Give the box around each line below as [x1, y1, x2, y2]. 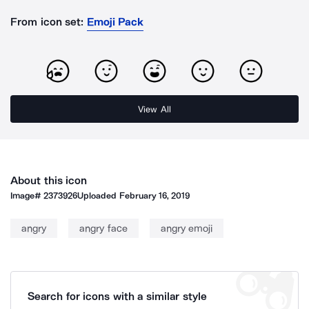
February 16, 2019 [119, 190, 190, 201]
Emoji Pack [86, 15, 144, 28]
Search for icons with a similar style [28, 290, 207, 303]
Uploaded [77, 190, 119, 201]
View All [138, 103, 171, 114]
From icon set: [10, 15, 84, 28]
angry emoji [160, 222, 212, 235]
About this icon [10, 174, 88, 187]
